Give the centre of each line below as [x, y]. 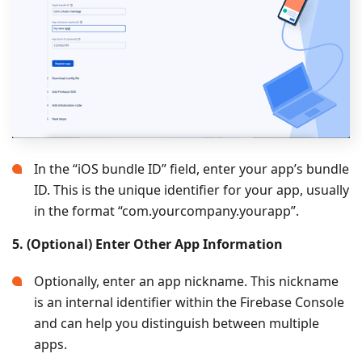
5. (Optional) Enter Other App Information [147, 244]
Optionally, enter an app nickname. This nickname [186, 282]
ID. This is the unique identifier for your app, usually [192, 190]
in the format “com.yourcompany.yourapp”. [166, 211]
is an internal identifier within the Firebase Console [189, 303]
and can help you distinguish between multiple [177, 324]
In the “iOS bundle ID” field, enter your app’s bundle [192, 169]
